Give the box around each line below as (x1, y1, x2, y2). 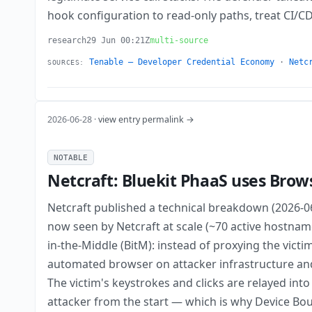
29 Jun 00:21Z (86, 36, 150, 46)
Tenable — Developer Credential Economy (89, 57, 274, 68)
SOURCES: (47, 58, 84, 67)
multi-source (150, 36, 209, 46)
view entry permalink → (98, 113, 195, 125)
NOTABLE (54, 153, 88, 162)
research (47, 36, 87, 46)
